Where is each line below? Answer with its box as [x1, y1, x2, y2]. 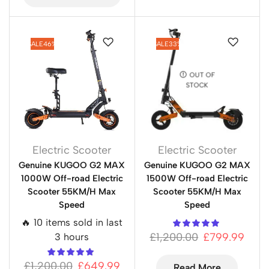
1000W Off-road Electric [20, 172, 123, 184]
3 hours [55, 231, 89, 243]
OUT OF [189, 71, 215, 79]
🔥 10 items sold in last [21, 216, 123, 228]
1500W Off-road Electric [146, 172, 248, 184]
